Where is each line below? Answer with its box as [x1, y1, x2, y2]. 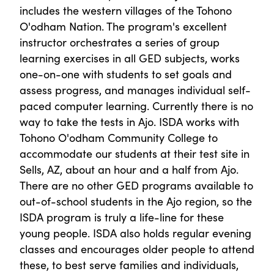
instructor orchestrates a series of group [20, 34, 220, 50]
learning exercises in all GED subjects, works [20, 50, 240, 65]
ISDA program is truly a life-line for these [20, 209, 224, 224]
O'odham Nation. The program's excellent [20, 18, 227, 34]
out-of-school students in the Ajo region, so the [20, 193, 252, 209]
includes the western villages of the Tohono [20, 2, 232, 18]
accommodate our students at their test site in [20, 145, 250, 161]
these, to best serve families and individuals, [20, 256, 239, 272]
